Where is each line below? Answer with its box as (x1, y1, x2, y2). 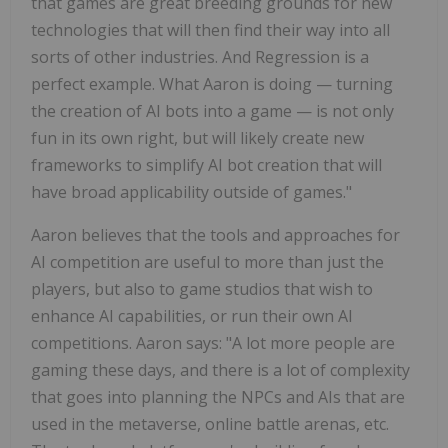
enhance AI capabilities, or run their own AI (31, 305, 353, 328)
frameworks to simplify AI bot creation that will (31, 154, 382, 177)
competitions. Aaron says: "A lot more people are (31, 332, 395, 355)
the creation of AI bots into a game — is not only (31, 100, 394, 123)
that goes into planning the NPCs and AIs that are (31, 386, 405, 409)
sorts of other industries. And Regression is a (31, 46, 369, 69)
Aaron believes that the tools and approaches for (31, 224, 400, 247)
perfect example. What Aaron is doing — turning (31, 73, 393, 96)
